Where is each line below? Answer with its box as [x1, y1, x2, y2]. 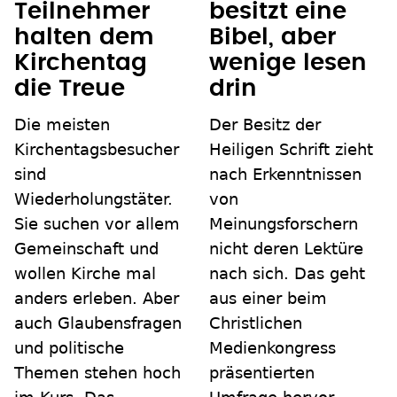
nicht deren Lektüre [209, 239, 363, 259]
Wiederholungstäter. [14, 190, 173, 209]
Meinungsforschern [209, 214, 358, 234]
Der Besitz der [209, 115, 321, 135]
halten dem [14, 26, 154, 50]
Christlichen [209, 314, 302, 333]
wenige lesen [209, 51, 367, 75]
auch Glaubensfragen [14, 314, 182, 333]
